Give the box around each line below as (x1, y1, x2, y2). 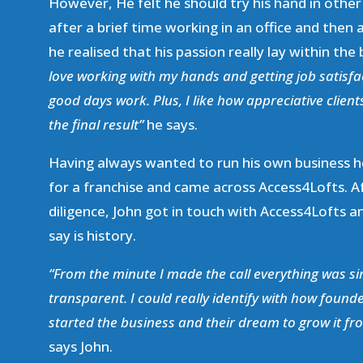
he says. (143, 114, 198, 134)
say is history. (49, 225, 136, 245)
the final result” (49, 114, 143, 134)
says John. (49, 336, 113, 356)
